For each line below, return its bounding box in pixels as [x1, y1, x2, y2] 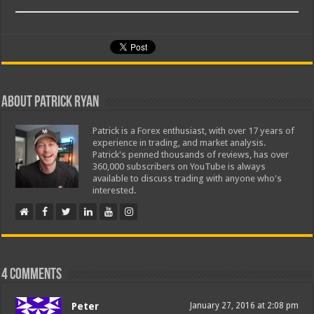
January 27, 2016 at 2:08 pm [189, 300, 299, 310]
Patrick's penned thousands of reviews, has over [93, 149, 289, 160]
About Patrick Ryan [1, 94, 100, 111]
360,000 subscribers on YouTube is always [93, 161, 266, 172]
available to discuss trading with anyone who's [93, 172, 282, 184]
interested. [93, 184, 137, 196]
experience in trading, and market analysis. [93, 137, 267, 148]
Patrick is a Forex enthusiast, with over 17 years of [93, 125, 295, 136]
